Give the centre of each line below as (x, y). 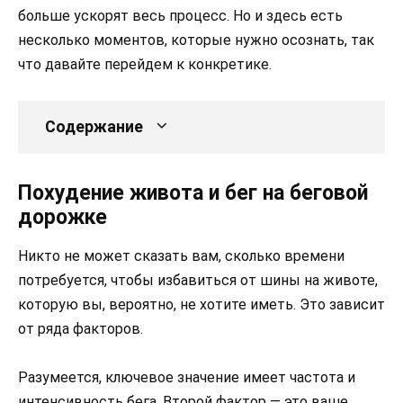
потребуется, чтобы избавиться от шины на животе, (198, 281)
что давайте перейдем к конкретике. (145, 65)
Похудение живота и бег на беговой (193, 193)
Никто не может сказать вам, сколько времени (181, 256)
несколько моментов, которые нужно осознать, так (196, 40)
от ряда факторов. (81, 329)
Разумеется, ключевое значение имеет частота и (187, 378)
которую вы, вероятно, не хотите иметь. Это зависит (201, 305)
